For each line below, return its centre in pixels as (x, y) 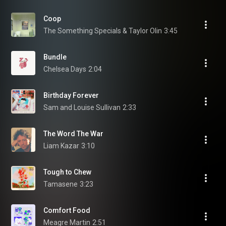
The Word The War (73, 134)
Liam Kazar (61, 146)
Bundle (55, 57)
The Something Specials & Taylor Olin (103, 31)
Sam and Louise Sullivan (82, 107)
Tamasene (61, 184)
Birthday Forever (71, 95)
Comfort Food (67, 210)
